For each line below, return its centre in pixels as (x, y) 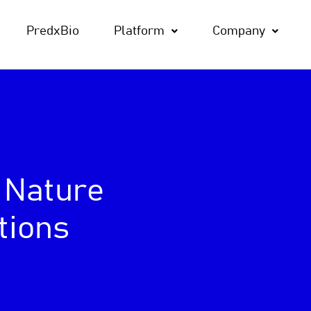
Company (238, 31)
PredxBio (52, 31)
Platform (139, 31)
